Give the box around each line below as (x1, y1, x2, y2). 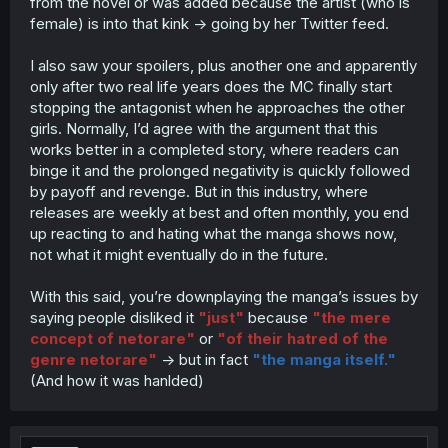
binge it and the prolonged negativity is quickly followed (30, 161, 410, 180)
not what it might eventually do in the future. (30, 245, 328, 264)
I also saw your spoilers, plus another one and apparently (30, 56, 417, 75)
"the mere (312, 308, 391, 327)
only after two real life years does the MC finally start (30, 77, 392, 96)
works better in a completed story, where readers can (30, 140, 399, 159)
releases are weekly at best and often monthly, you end (30, 203, 409, 222)
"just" (198, 308, 244, 327)
